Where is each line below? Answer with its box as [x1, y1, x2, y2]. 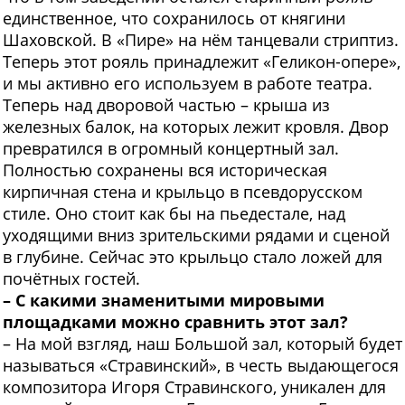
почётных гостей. [3, 268, 140, 290]
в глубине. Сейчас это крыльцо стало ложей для [3, 246, 382, 268]
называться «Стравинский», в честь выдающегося [3, 354, 399, 377]
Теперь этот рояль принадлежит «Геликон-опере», [3, 51, 400, 73]
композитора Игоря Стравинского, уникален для [3, 376, 386, 399]
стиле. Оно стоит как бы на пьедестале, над [3, 202, 345, 225]
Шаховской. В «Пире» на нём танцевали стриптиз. [3, 29, 399, 52]
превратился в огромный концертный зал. [3, 137, 339, 160]
